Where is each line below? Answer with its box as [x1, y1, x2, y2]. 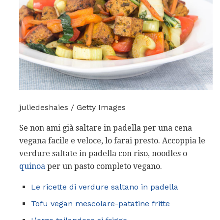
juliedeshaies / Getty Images [19, 102, 126, 112]
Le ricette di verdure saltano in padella [31, 182, 178, 192]
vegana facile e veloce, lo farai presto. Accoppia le [19, 136, 205, 145]
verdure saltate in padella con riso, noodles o [19, 148, 187, 158]
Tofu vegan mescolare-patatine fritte [31, 198, 170, 208]
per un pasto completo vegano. [45, 161, 162, 171]
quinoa [19, 161, 45, 171]
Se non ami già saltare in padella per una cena [19, 123, 192, 133]
